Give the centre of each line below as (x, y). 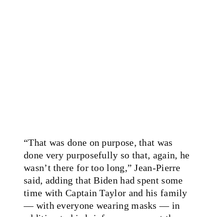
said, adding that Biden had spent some (103, 180)
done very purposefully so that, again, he (107, 155)
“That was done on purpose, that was (98, 142)
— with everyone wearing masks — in (102, 205)
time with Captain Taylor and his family (106, 193)
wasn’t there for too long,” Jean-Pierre (102, 167)
